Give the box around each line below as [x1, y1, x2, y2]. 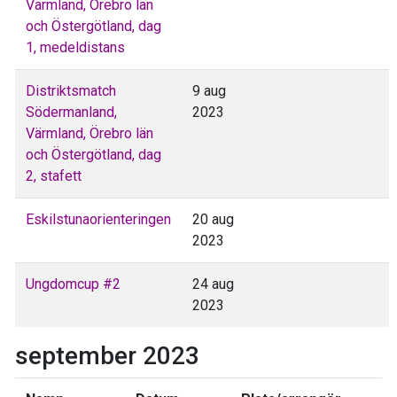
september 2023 [15, 340, 199, 370]
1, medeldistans [26, 38, 125, 56]
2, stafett [26, 167, 82, 184]
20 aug [192, 210, 234, 228]
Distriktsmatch [26, 82, 116, 99]
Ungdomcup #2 [26, 275, 121, 292]
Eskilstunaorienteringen [26, 210, 171, 228]
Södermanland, [26, 103, 117, 121]
